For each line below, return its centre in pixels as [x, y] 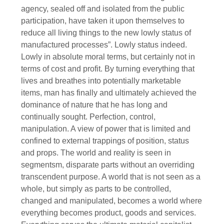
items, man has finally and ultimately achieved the [109, 92]
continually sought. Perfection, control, [88, 116]
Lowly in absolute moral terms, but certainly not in [108, 56]
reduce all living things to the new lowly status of [106, 32]
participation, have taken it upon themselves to [103, 20]
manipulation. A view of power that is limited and [106, 128]
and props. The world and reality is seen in [96, 152]
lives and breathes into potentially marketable [101, 80]
